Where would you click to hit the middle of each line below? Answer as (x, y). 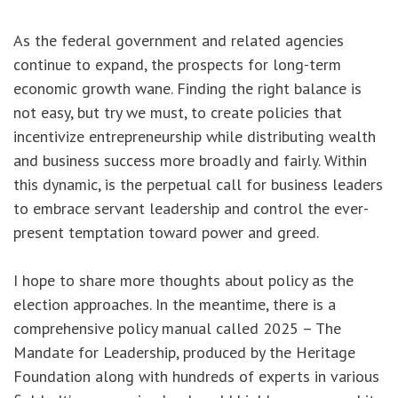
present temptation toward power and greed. (172, 233)
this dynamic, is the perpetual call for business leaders (198, 185)
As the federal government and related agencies (179, 41)
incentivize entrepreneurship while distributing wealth (195, 137)
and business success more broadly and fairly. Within (190, 161)
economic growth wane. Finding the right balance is (187, 89)
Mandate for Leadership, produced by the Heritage (184, 353)
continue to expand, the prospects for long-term (177, 65)
